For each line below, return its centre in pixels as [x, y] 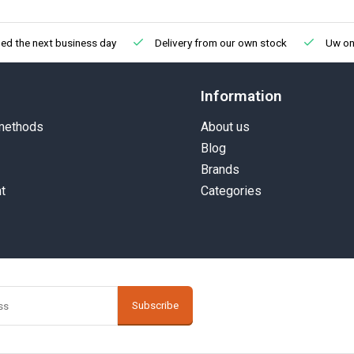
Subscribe [155, 305]
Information [241, 96]
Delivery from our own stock [220, 43]
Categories [231, 191]
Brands [220, 169]
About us [225, 127]
